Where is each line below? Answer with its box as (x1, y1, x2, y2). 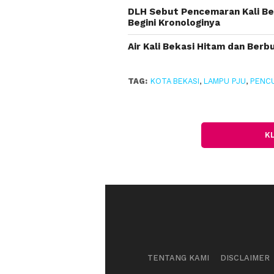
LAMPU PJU (203, 76, 246, 86)
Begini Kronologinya (127, 17, 220, 28)
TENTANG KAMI (147, 253, 209, 262)
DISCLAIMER (220, 253, 270, 262)
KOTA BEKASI (150, 76, 199, 86)
